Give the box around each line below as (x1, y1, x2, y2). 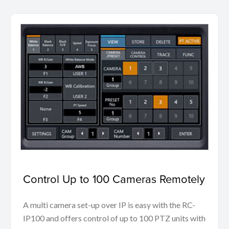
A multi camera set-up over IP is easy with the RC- (23, 200, 195, 210)
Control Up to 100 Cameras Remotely (23, 171, 205, 187)
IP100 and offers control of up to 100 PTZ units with (23, 213, 205, 223)
